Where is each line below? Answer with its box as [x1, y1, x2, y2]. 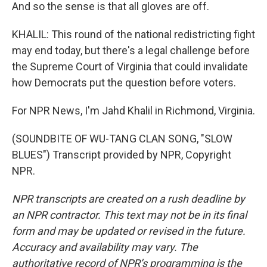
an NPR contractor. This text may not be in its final [12, 209, 247, 221]
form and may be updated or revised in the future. [12, 225, 246, 237]
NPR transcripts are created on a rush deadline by [12, 193, 245, 205]
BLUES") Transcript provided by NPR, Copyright [12, 148, 231, 161]
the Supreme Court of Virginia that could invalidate [12, 60, 248, 73]
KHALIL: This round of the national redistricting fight [12, 28, 255, 41]
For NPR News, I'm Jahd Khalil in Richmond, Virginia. [12, 104, 255, 117]
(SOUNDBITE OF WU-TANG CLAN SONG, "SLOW [12, 132, 232, 145]
